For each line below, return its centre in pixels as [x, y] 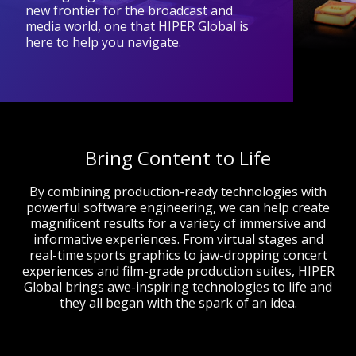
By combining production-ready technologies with [178, 192]
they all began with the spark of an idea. [178, 303]
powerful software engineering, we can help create [178, 207]
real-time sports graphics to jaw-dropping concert [178, 255]
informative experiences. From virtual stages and [178, 239]
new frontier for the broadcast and [129, 10]
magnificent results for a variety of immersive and [178, 223]
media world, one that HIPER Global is [137, 26]
